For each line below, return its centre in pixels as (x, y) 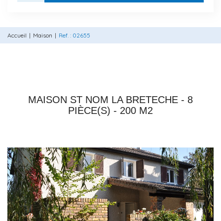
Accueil (17, 35)
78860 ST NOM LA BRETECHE (110, 84)
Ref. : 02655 (74, 35)
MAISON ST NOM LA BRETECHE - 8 (110, 99)
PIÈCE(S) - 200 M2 (110, 110)
